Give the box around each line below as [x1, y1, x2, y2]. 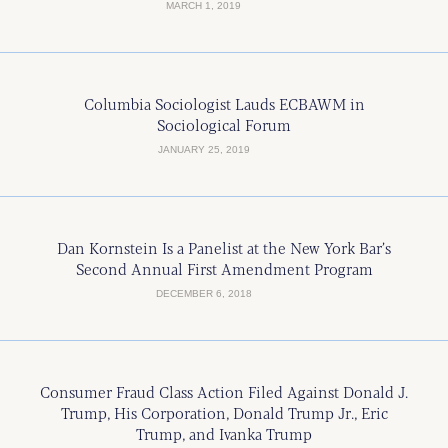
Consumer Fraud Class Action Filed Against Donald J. [40, 381, 408, 402]
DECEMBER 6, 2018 [155, 288, 252, 299]
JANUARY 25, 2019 [157, 144, 250, 155]
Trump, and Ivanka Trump [136, 423, 312, 444]
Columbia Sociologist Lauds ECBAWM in [83, 93, 365, 114]
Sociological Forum [157, 114, 291, 135]
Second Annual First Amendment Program [75, 258, 373, 279]
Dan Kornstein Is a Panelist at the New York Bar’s [57, 237, 391, 258]
